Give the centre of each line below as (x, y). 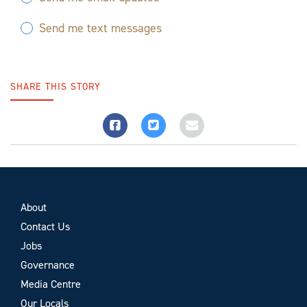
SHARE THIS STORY (56, 87)
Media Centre (51, 284)
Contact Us (45, 226)
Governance (48, 265)
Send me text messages (100, 28)
